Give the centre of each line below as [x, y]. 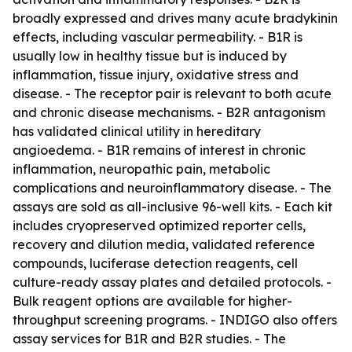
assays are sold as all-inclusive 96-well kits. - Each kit [172, 207]
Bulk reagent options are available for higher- [152, 301]
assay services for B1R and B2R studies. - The [149, 339]
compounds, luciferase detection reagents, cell [155, 263]
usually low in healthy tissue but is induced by [150, 56]
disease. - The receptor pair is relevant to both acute [172, 93]
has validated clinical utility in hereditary [137, 131]
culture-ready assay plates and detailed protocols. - [172, 282]
